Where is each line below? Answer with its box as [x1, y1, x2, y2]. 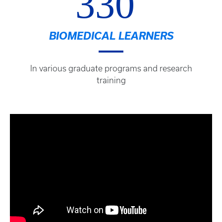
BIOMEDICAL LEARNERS [49, 30, 173, 42]
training [96, 76, 126, 85]
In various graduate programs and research [30, 64, 192, 73]
